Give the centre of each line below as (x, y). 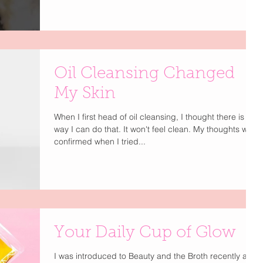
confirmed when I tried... (100, 141)
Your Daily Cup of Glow (145, 233)
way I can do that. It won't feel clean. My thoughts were (157, 129)
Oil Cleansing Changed (144, 74)
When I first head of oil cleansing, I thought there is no (155, 117)
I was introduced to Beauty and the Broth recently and (156, 256)
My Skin (85, 94)
